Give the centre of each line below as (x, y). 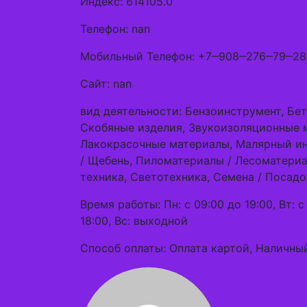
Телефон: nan (115, 29)
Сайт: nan (106, 84)
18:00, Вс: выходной (134, 221)
